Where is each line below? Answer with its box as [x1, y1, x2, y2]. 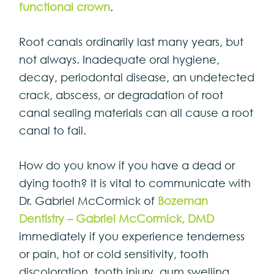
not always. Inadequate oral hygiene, [19, 52, 220, 66]
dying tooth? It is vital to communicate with [19, 176, 251, 190]
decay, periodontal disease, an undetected [19, 70, 255, 84]
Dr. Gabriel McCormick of [19, 193, 158, 207]
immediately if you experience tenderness [19, 229, 245, 243]
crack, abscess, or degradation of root [19, 87, 224, 102]
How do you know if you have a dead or [19, 158, 235, 172]
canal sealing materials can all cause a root [19, 105, 254, 119]
